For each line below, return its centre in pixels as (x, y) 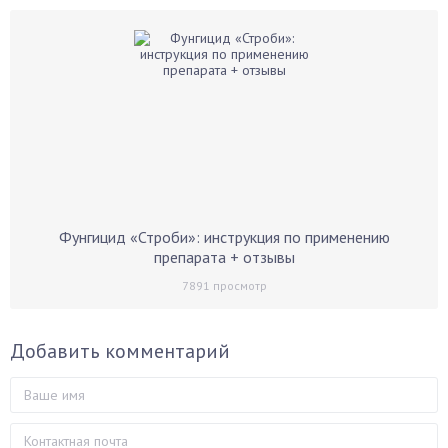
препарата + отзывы (224, 257)
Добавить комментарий (120, 351)
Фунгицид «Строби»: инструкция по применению (224, 237)
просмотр (238, 285)
